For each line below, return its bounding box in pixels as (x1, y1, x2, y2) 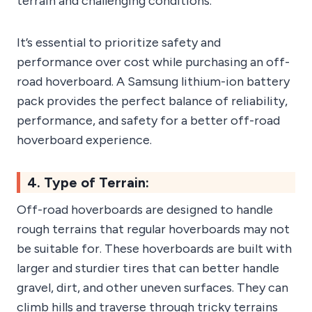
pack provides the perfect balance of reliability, (17, 93, 288, 109)
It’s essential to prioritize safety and (17, 35, 221, 51)
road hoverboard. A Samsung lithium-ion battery (17, 74, 290, 90)
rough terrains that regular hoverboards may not (17, 221, 290, 237)
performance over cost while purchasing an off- (17, 54, 290, 70)
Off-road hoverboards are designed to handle (17, 202, 273, 218)
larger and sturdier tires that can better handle (17, 260, 279, 276)
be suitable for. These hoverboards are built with (17, 241, 292, 257)
